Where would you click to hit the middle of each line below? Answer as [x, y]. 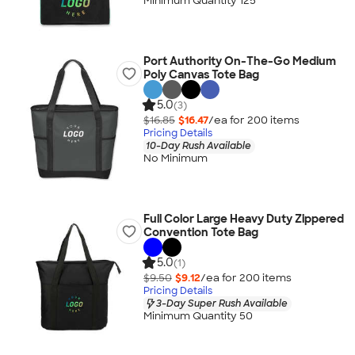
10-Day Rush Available [198, 145]
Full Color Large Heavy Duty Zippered [243, 219]
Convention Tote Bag [200, 232]
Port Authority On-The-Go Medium [239, 61]
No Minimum [175, 158]
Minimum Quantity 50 [198, 316]
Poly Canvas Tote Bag [201, 74]
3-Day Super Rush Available [221, 303]
